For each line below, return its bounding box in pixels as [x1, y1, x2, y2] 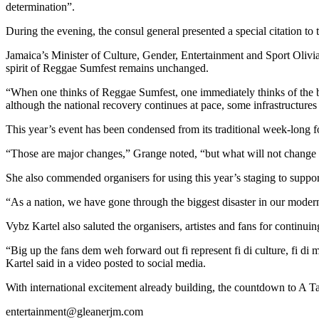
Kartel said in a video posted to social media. [6, 256, 206, 269]
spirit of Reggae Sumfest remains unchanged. [6, 61, 209, 74]
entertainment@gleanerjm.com [6, 305, 143, 318]
